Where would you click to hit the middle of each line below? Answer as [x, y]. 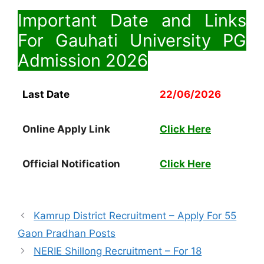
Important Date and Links [132, 21]
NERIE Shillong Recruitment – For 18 [118, 251]
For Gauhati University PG [132, 41]
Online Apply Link [66, 129]
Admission [62, 61]
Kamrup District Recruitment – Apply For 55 [135, 216]
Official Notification [71, 164]
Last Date [46, 95]
